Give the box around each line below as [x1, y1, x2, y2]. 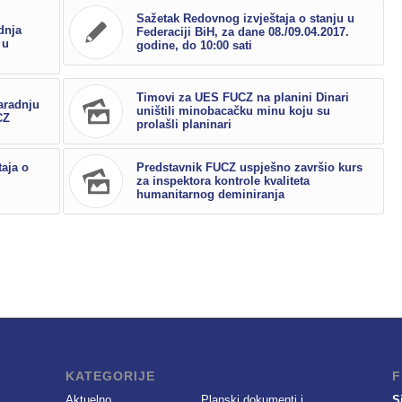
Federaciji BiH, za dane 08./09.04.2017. [136, 25, 350, 39]
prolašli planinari [136, 118, 232, 132]
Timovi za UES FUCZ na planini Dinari [136, 91, 350, 105]
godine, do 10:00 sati [136, 39, 253, 53]
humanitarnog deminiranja [136, 188, 285, 202]
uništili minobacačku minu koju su [136, 104, 331, 118]
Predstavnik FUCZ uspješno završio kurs [136, 161, 363, 175]
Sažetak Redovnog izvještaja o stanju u [136, 12, 355, 26]
